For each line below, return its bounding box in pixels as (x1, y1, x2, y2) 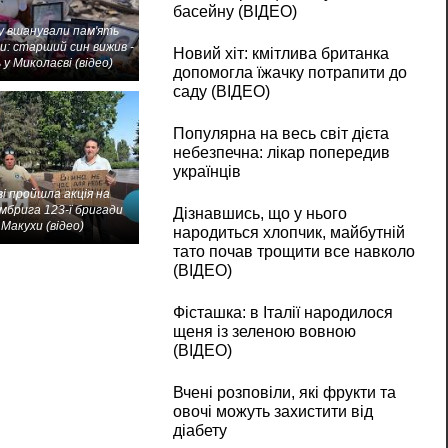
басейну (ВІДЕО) (172, 3, 297, 21)
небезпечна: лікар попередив (172, 144, 390, 162)
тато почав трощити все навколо (172, 243, 415, 261)
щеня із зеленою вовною (172, 323, 356, 341)
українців (172, 163, 241, 181)
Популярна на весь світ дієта (172, 125, 389, 143)
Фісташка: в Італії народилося (172, 304, 393, 322)
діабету (172, 422, 227, 440)
